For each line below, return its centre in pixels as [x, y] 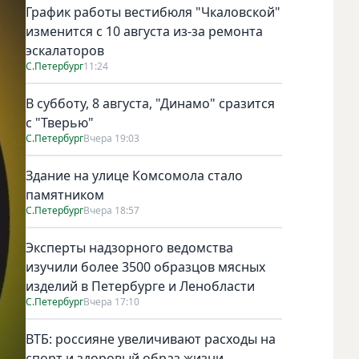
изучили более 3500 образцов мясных [145, 266]
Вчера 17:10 [111, 301]
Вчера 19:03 [111, 138]
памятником [65, 194]
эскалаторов [65, 50]
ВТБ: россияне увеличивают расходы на [151, 339]
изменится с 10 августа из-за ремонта [144, 31]
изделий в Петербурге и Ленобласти [140, 286]
